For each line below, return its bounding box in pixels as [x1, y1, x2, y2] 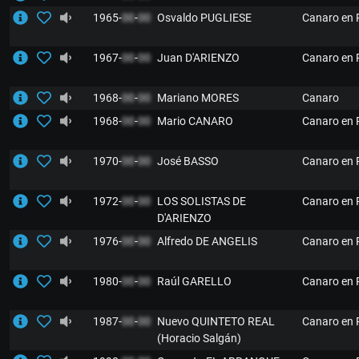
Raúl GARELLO [157, 275, 232, 288]
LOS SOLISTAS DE [157, 195, 246, 208]
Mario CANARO [157, 115, 233, 127]
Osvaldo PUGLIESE [157, 11, 252, 24]
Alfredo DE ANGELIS [157, 235, 257, 248]
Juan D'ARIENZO [157, 51, 240, 64]
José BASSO [157, 155, 219, 167]
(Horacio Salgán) [157, 332, 241, 345]
